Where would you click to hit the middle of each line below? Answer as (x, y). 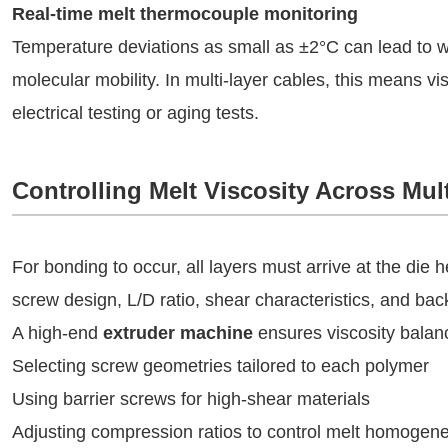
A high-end (57, 333)
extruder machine (178, 333)
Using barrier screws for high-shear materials (191, 399)
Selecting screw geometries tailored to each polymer (220, 366)
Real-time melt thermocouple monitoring (185, 14)
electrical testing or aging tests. (135, 113)
